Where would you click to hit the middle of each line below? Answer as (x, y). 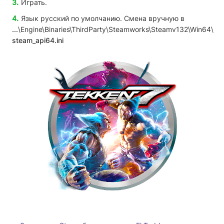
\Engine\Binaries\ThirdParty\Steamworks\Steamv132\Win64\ (116, 29)
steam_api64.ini (38, 40)
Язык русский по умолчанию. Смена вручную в (103, 18)
